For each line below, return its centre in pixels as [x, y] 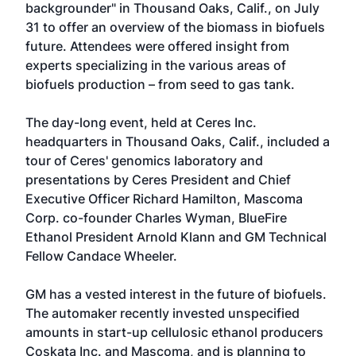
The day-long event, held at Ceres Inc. [141, 122]
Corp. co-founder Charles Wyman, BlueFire [156, 218]
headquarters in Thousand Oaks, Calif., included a [178, 141]
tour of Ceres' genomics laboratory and [144, 161]
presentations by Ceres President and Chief [158, 180]
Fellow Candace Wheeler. [101, 256]
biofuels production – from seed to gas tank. [160, 84]
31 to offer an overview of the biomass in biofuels [175, 27]
